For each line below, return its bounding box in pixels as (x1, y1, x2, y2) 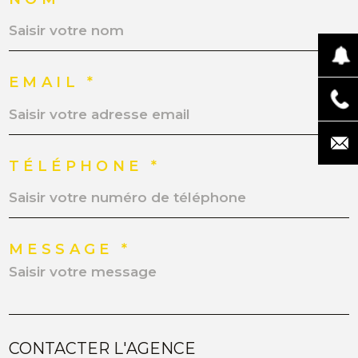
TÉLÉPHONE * (9, 157, 161, 175)
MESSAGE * (9, 241, 132, 259)
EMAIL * (9, 74, 97, 92)
